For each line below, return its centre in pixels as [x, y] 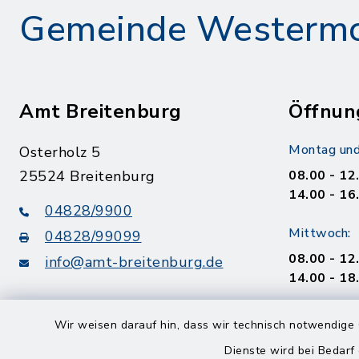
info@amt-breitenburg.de [134, 262]
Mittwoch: [320, 233]
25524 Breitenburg [87, 176]
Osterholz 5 [60, 152]
